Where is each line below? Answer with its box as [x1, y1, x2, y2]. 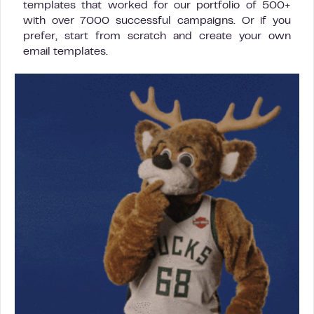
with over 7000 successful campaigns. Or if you [23, 15, 291, 26]
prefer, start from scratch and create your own [23, 31, 291, 41]
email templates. [23, 46, 108, 57]
